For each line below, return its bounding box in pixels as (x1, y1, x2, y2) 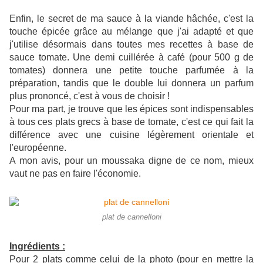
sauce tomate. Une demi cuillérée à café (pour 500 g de (9, 52, 254, 63)
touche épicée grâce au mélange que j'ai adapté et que (9, 26, 254, 37)
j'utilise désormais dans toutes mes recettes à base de (9, 39, 254, 50)
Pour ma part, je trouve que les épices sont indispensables (9, 104, 254, 114)
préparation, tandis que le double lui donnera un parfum (9, 78, 254, 89)
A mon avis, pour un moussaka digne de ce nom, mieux (9, 156, 254, 166)
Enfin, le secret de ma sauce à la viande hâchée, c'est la (9, 14, 254, 24)
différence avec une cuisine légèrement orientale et (9, 130, 254, 140)
